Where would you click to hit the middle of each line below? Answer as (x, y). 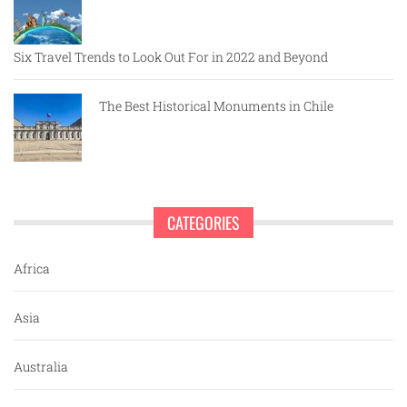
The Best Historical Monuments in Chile (216, 106)
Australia (41, 367)
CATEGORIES (203, 223)
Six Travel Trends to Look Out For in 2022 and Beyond (171, 57)
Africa (32, 268)
